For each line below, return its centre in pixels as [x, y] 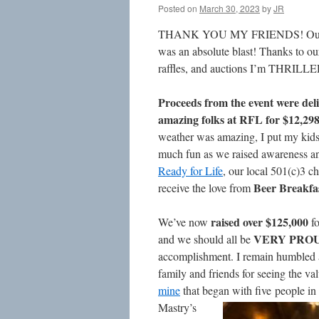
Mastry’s [177, 307]
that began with [218, 290]
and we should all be [206, 239]
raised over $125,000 [260, 222]
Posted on [178, 8]
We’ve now [184, 222]
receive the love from [206, 188]
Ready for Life [190, 171]
